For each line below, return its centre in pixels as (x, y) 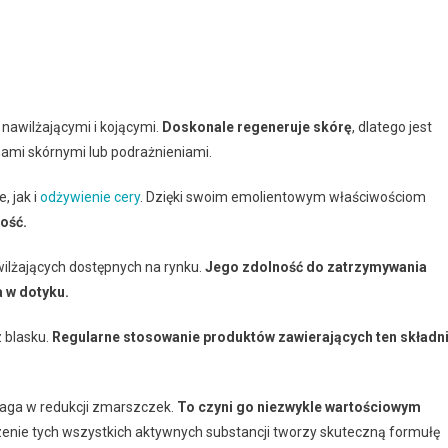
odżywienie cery (90, 197)
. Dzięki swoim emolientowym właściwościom (283, 197)
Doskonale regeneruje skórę (257, 127)
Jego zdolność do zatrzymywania (316, 267)
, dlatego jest (392, 127)
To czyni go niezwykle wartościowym (299, 407)
